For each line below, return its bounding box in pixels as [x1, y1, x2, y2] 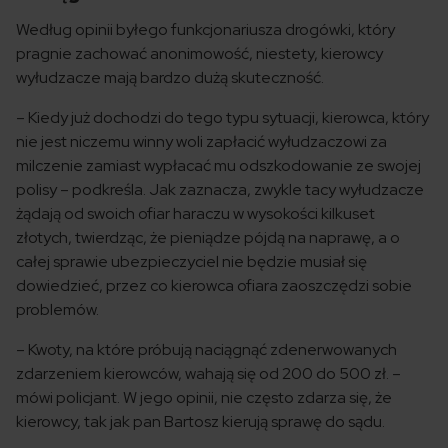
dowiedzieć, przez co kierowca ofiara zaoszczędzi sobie [16, 275, 412, 296]
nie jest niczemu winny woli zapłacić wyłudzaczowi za [16, 131, 387, 152]
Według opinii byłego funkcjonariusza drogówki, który [16, 19, 395, 40]
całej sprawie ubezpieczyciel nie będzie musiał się [16, 251, 367, 272]
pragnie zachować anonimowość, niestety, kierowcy [16, 43, 383, 64]
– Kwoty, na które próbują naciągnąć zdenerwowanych [16, 339, 397, 360]
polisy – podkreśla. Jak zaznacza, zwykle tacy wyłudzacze [16, 179, 424, 200]
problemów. [16, 299, 99, 320]
